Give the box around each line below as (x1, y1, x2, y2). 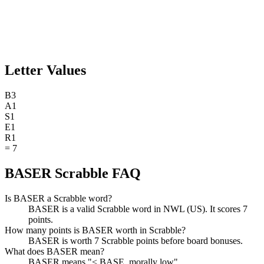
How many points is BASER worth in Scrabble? (5, 225, 186, 235)
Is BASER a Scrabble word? (5, 193, 112, 203)
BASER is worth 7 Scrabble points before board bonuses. (28, 235, 243, 246)
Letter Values (5, 62, 86, 78)
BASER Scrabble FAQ (5, 165, 141, 181)
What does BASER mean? (5, 246, 104, 256)
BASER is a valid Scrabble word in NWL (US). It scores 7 (28, 203, 247, 214)
